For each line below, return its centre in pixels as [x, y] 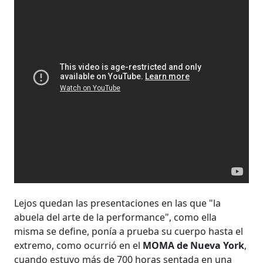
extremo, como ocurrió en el [79, 245]
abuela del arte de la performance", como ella [116, 217]
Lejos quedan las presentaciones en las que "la [118, 203]
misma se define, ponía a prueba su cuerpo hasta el [129, 231]
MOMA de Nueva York [194, 245]
